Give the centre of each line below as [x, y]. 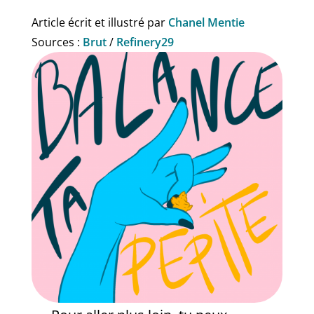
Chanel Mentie [206, 22]
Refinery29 [145, 42]
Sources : [57, 42]
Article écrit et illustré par [100, 22]
